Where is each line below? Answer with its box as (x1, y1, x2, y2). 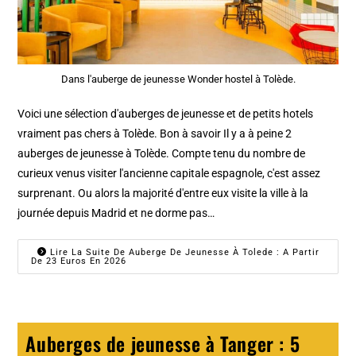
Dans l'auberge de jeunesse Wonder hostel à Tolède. (60, 72, 296, 85)
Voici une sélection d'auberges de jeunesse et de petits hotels (17, 106, 314, 120)
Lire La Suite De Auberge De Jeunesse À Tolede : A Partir (47, 246, 320, 257)
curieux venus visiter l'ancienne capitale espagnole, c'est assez (17, 166, 321, 180)
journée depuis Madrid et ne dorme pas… (17, 206, 215, 219)
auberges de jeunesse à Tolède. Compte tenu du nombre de (17, 146, 306, 160)
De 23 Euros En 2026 (31, 255, 127, 266)
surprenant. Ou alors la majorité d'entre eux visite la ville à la (17, 186, 309, 199)
